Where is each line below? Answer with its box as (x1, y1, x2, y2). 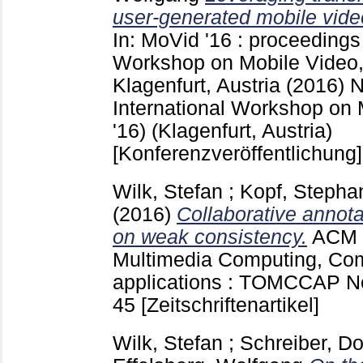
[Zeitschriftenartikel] (141, 293, 319, 316)
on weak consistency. (113, 225, 307, 248)
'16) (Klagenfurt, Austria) (113, 120, 332, 143)
